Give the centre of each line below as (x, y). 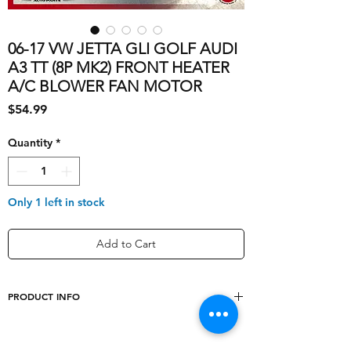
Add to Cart (126, 244)
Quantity (30, 143)
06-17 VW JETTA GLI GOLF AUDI (123, 49)
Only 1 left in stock (56, 203)
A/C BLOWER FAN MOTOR (105, 87)
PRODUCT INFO (44, 297)
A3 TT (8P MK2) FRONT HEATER (119, 68)
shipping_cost (55, 334)
